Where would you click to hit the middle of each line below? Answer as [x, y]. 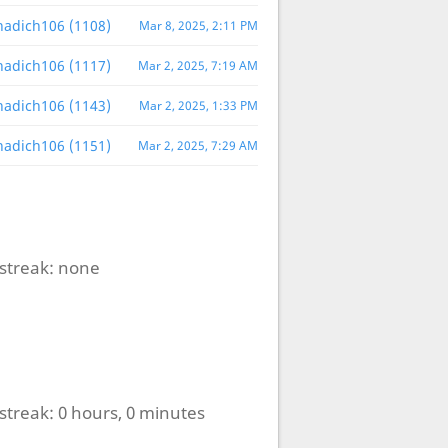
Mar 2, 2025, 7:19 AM [197, 66]
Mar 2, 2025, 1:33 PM [198, 106]
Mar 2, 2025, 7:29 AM [197, 146]
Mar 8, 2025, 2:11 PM [198, 26]
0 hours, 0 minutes [131, 413]
